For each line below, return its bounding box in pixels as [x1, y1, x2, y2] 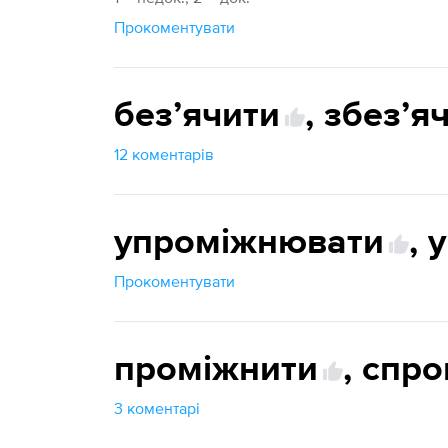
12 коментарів [114, 145, 215, 163]
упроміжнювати [114, 225, 385, 261]
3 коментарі [114, 399, 201, 417]
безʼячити [114, 98, 281, 134]
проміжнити [114, 352, 319, 388]
